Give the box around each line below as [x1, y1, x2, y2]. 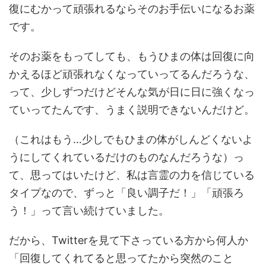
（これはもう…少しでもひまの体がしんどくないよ [9, 133, 253, 146]
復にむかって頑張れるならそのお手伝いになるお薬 [9, 2, 255, 15]
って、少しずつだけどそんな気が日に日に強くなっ [9, 85, 255, 99]
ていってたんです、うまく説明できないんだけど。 [9, 103, 255, 116]
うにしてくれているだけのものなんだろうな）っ [9, 151, 244, 164]
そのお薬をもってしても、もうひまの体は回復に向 [9, 50, 255, 63]
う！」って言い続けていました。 [9, 204, 169, 217]
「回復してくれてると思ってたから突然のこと [9, 252, 233, 265]
